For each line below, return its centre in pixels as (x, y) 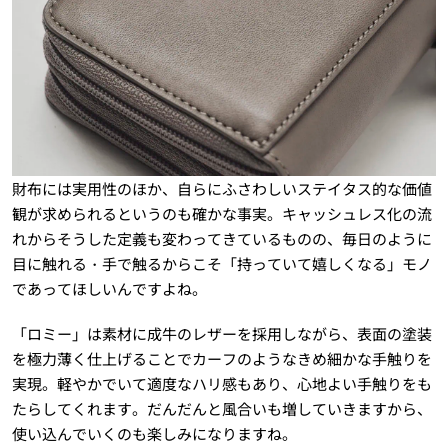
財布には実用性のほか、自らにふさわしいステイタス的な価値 (221, 189)
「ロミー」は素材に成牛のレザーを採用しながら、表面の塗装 (221, 334)
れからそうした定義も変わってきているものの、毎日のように (221, 239)
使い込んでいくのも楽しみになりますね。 (154, 434)
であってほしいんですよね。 (109, 289)
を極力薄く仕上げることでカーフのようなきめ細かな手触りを (221, 359)
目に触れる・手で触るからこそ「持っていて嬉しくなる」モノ (221, 264)
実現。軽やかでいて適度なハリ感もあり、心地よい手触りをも (221, 384)
